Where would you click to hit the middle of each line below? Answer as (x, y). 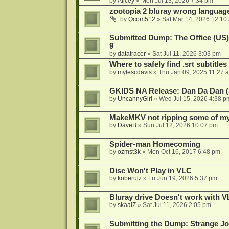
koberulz (129, 179)
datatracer (131, 54)
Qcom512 (142, 20)
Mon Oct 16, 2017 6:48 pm (184, 152)
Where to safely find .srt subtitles (168, 65)
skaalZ (127, 205)
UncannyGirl (135, 99)
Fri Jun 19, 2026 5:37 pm (182, 179)
